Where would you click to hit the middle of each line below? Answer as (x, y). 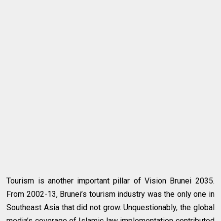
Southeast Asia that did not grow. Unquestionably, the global (110, 208)
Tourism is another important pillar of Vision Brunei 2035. (110, 181)
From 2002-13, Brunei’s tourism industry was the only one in (110, 194)
